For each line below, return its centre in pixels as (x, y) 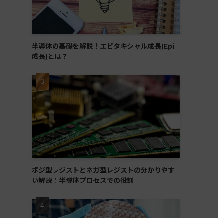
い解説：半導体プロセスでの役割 (82, 180)
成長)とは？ (50, 56)
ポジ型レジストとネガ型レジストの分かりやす (103, 170)
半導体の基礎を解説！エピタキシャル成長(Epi (103, 46)
